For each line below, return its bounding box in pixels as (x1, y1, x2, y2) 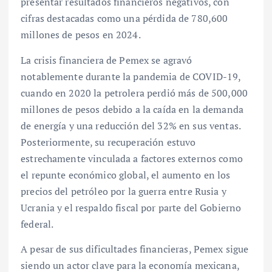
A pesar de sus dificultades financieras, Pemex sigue (21, 242, 249, 256)
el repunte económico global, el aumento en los (21, 168, 231, 182)
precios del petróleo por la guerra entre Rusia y (21, 184, 226, 198)
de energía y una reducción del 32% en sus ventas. (21, 118, 240, 132)
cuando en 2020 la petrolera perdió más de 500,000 (21, 86, 248, 100)
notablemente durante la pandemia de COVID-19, (21, 69, 241, 83)
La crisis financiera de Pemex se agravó (21, 53, 192, 67)
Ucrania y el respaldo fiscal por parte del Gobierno (21, 200, 242, 214)
